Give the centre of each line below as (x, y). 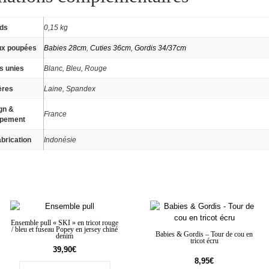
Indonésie (60, 140)
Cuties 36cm (110, 48)
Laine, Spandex (69, 89)
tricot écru (204, 241)
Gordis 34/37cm (160, 48)
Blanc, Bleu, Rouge (75, 68)
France (55, 114)
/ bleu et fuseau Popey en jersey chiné (65, 229)
